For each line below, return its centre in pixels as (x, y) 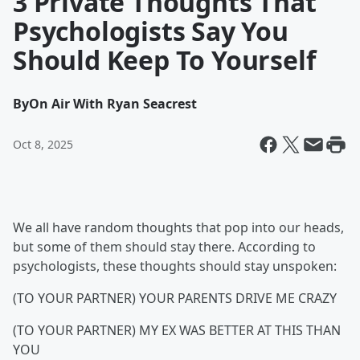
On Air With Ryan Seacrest (113, 104)
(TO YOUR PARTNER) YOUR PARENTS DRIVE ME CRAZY (175, 298)
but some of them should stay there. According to (164, 247)
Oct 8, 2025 (43, 144)
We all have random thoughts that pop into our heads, (178, 227)
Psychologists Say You (151, 31)
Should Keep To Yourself (164, 60)
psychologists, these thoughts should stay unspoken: (175, 266)
